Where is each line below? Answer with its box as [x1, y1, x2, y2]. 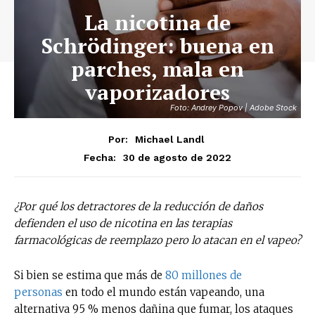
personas [14, 285, 63, 299]
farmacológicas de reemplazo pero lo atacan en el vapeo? [14, 233, 301, 247]
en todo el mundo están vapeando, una [63, 285, 264, 299]
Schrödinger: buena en [41, 32, 274, 60]
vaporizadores [85, 78, 230, 106]
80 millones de [162, 268, 242, 282]
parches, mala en [71, 55, 244, 83]
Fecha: [84, 151, 116, 163]
